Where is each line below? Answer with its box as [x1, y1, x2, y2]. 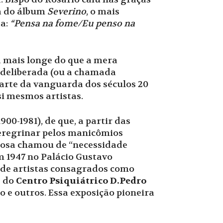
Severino [47, 6, 86, 17]
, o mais [86, 6, 119, 17]
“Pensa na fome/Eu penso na [10, 18, 135, 29]
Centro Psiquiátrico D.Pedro [16, 175, 146, 187]
